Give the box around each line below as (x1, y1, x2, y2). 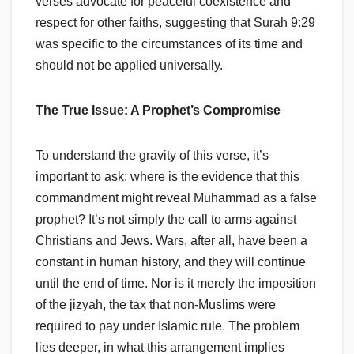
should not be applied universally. (36, 58, 223, 73)
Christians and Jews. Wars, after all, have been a (36, 234, 307, 248)
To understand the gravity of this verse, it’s (36, 149, 269, 163)
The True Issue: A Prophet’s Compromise (36, 104, 281, 118)
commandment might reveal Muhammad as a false (36, 191, 317, 205)
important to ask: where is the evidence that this (36, 170, 299, 184)
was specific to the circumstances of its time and (36, 37, 303, 51)
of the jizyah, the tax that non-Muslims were (36, 298, 276, 312)
